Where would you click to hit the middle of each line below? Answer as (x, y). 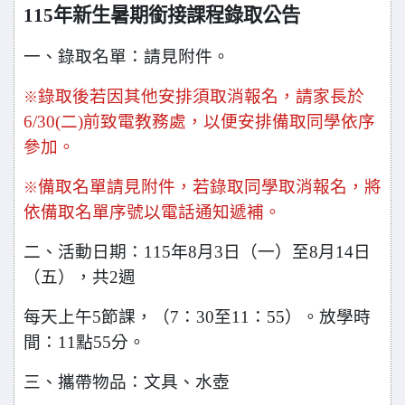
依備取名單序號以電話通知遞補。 (152, 212)
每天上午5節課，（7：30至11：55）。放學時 (197, 317)
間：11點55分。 (85, 342)
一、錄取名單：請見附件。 (127, 57)
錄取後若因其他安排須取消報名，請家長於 (201, 96)
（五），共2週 (80, 277)
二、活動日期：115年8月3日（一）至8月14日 (197, 252)
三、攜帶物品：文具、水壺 (127, 382)
